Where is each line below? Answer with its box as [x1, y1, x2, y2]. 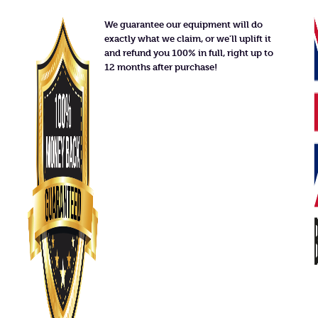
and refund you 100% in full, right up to [104, 47, 274, 58]
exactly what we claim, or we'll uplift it [104, 33, 272, 44]
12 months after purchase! [104, 61, 218, 72]
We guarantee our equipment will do [104, 18, 263, 30]
